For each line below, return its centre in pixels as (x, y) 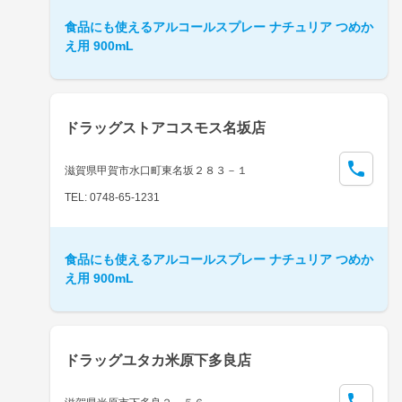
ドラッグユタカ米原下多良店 (158, 360)
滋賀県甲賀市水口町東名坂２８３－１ (156, 170)
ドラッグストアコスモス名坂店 (165, 127)
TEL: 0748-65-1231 (112, 197)
